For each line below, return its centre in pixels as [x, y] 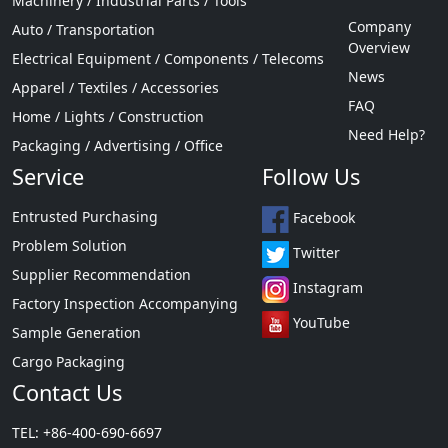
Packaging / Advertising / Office [117, 145]
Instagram [326, 288]
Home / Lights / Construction [108, 116]
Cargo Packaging [68, 361]
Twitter [314, 253]
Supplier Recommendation [101, 274]
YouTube [319, 323]
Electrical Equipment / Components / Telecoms [168, 58]
